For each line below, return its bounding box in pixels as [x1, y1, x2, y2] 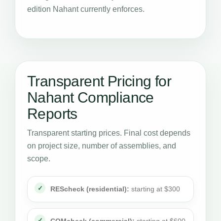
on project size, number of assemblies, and [27, 142, 176, 150]
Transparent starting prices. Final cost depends [27, 129, 190, 137]
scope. [27, 154, 50, 163]
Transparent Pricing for [27, 73, 172, 89]
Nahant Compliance [27, 89, 154, 106]
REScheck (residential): [50, 185, 129, 193]
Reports [27, 106, 77, 122]
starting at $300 [129, 185, 180, 193]
